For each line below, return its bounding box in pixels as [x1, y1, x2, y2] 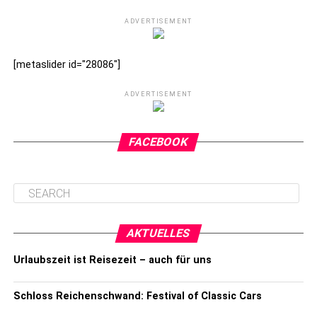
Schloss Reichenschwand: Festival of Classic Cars [13, 290, 262, 302]
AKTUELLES [125, 226, 192, 240]
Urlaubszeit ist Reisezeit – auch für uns [13, 254, 212, 266]
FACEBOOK [127, 135, 190, 149]
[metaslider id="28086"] [13, 59, 120, 71]
